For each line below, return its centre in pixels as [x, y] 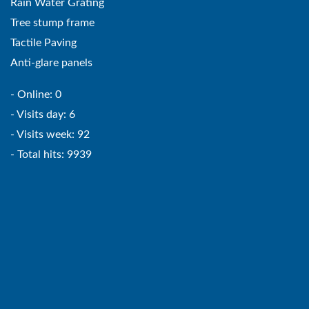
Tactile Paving [43, 42]
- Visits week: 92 [50, 134]
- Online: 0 [36, 94]
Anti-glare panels [51, 62]
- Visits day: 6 [43, 114]
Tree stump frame [52, 22]
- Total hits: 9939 [51, 154]
